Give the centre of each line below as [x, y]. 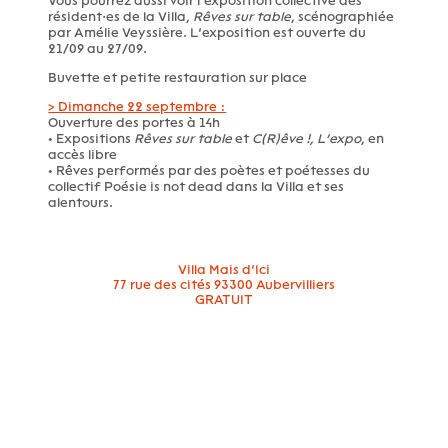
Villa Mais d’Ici [224, 269]
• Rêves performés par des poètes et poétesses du [209, 170]
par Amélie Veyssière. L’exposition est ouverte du [207, 33]
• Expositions [91, 138]
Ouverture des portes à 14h [134, 122]
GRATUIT [224, 299]
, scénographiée [343, 17]
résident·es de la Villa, [121, 17]
